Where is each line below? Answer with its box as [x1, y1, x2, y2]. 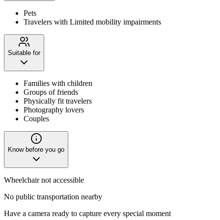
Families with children [24, 79, 92, 87]
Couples [24, 114, 49, 123]
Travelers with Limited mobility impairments [24, 17, 161, 26]
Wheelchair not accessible [4, 175, 84, 184]
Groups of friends [24, 87, 78, 96]
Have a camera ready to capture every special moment [4, 209, 171, 218]
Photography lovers [24, 105, 84, 114]
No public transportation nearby [4, 192, 102, 201]
